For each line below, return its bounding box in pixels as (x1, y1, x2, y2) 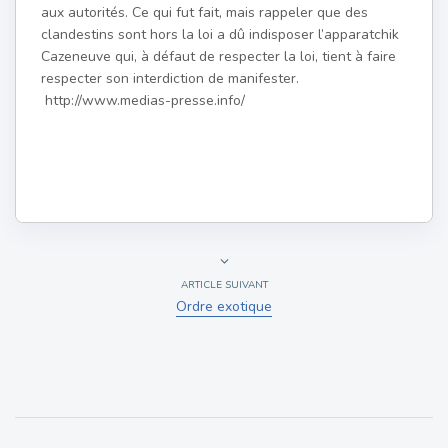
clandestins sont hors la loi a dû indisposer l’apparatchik (41, 24, 399, 44)
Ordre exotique (176, 296, 272, 316)
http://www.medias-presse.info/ (41, 90, 245, 110)
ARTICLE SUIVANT (180, 277, 268, 292)
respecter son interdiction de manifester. (41, 68, 299, 88)
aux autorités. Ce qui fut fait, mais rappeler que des (41, 2, 368, 22)
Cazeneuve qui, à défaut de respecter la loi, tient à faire (41, 46, 396, 66)
